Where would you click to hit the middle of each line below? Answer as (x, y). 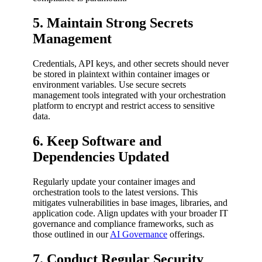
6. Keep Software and (97, 141)
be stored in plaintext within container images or (121, 74)
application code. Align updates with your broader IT (130, 213)
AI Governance (139, 234)
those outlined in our (71, 234)
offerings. (186, 234)
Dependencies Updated (101, 156)
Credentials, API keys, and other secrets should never (131, 64)
